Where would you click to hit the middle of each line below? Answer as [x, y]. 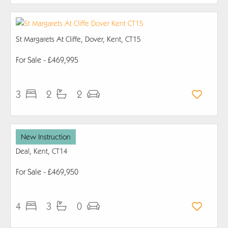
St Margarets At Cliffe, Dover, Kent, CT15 [78, 39]
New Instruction [46, 137]
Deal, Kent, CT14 [42, 151]
